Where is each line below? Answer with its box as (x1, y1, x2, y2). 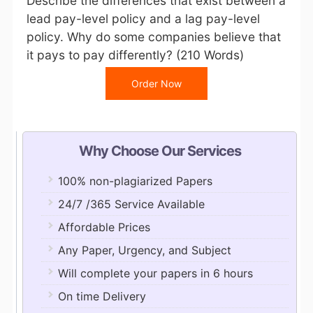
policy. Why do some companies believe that (26, 29, 281, 44)
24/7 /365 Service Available (57, 197, 205, 211)
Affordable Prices (57, 220, 150, 234)
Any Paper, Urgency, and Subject (57, 243, 231, 257)
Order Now (131, 78, 182, 89)
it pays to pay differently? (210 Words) (26, 48, 244, 62)
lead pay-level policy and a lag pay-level (26, 11, 260, 26)
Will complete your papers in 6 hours (57, 266, 253, 280)
